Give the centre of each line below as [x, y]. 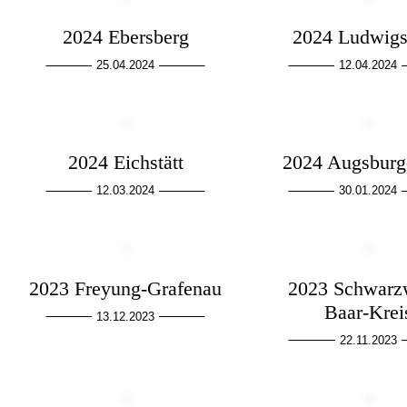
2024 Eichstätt [125, 163]
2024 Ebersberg [125, 37]
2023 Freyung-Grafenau [126, 288]
